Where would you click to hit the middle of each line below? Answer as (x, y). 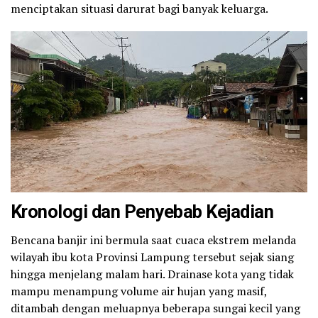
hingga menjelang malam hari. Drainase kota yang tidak (152, 274)
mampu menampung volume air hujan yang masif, (139, 291)
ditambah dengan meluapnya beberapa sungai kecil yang (155, 308)
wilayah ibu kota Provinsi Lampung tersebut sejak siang (152, 257)
